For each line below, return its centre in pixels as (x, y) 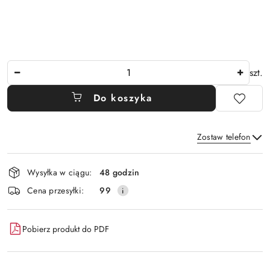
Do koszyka (123, 98)
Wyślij (135, 191)
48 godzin (120, 172)
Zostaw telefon (224, 137)
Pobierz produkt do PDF (66, 229)
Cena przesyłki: (56, 190)
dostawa (32, 195)
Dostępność (42, 161)
